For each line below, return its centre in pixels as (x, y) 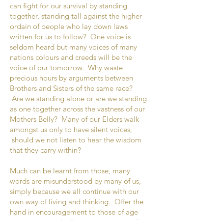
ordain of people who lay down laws (69, 26)
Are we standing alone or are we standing (78, 98)
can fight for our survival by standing (69, 6)
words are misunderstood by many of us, (75, 181)
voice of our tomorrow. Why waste (66, 68)
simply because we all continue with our (74, 191)
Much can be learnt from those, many (70, 171)
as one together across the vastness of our (77, 109)
